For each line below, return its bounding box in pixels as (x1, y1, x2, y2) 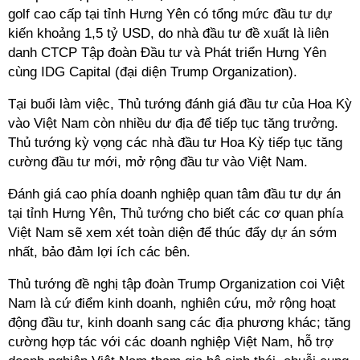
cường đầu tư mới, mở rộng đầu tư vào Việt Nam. (8, 154, 312, 170)
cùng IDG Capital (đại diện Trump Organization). (8, 64, 297, 80)
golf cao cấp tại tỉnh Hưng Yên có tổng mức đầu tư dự (8, 6, 332, 22)
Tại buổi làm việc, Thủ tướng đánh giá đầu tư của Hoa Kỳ (8, 96, 352, 112)
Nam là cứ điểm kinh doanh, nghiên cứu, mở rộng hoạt (8, 296, 336, 311)
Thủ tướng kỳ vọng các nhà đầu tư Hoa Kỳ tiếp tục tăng (8, 135, 342, 150)
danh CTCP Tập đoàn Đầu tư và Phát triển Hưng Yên (8, 45, 326, 60)
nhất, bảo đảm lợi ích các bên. (8, 244, 190, 260)
